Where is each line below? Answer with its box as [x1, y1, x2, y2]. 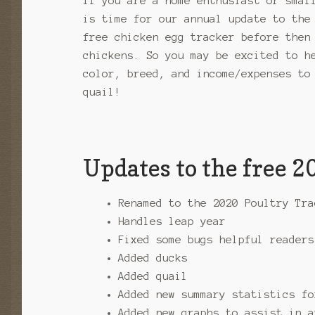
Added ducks [117, 252, 188, 264]
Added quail [117, 271, 188, 283]
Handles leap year [117, 216, 226, 228]
